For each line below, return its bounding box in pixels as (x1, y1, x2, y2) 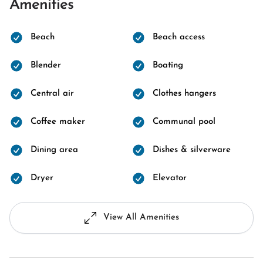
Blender (31, 61, 61, 70)
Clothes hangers (153, 89, 216, 98)
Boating (153, 61, 183, 70)
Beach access (153, 33, 205, 42)
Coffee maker (31, 117, 85, 126)
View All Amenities (103, 213, 179, 222)
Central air (31, 89, 74, 98)
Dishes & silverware (153, 146, 231, 154)
